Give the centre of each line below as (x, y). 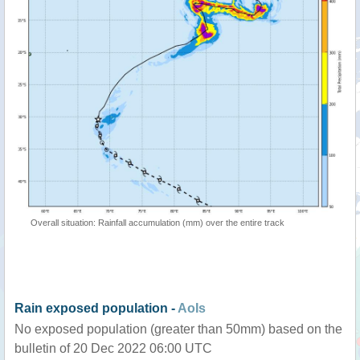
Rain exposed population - (96, 308)
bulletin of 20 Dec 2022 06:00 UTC (113, 348)
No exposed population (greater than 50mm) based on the (178, 329)
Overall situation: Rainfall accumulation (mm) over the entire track (157, 222)
